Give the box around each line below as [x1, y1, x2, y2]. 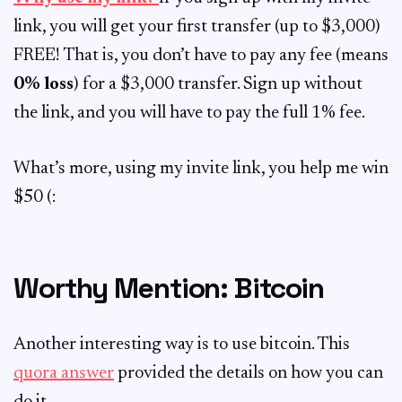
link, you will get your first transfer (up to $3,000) [13, 18, 380, 36]
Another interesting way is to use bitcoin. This [13, 336, 350, 354]
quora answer [13, 364, 114, 382]
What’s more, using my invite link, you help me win [13, 160, 389, 178]
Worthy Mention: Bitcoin [13, 270, 325, 306]
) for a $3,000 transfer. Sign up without [74, 75, 363, 93]
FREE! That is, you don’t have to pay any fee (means [13, 47, 389, 65]
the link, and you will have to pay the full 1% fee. [13, 104, 365, 122]
